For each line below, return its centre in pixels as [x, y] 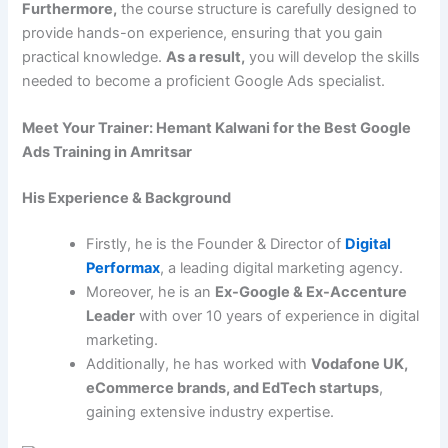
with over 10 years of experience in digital [277, 315]
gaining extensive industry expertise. [210, 411]
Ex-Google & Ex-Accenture [311, 291]
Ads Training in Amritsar [107, 151]
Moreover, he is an [151, 291]
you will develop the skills [333, 56]
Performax [123, 267]
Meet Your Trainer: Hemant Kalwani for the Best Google [217, 127]
